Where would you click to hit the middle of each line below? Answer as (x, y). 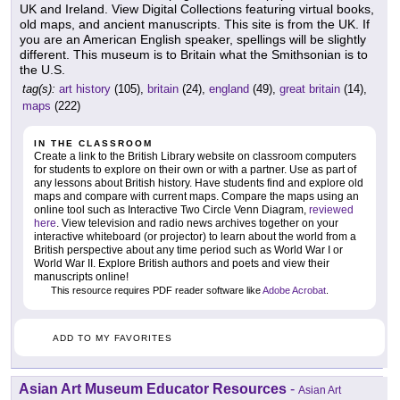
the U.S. (42, 70)
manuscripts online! (81, 277)
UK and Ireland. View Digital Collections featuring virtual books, (197, 9)
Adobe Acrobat (294, 291)
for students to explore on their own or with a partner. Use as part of (195, 170)
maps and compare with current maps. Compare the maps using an (196, 197)
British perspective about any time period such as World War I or (188, 250)
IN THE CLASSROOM (93, 144)
